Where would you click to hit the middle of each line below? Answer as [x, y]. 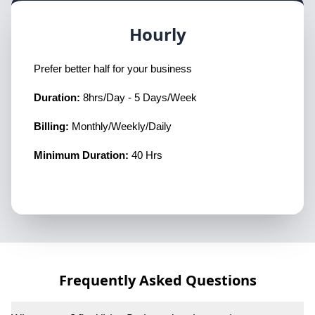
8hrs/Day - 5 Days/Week [140, 97]
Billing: [53, 126]
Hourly [157, 34]
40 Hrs [146, 155]
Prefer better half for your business [113, 69]
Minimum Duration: [81, 155]
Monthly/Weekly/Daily [122, 126]
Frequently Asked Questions [157, 280]
